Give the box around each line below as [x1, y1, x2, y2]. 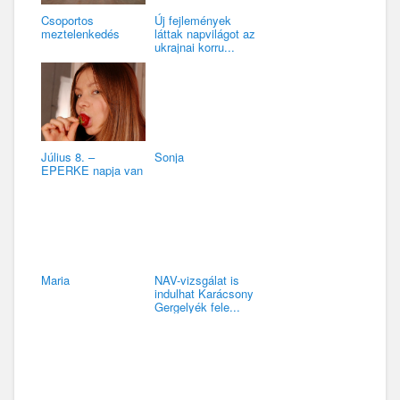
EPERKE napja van [41, 162, 143, 179]
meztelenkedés [41, 25, 120, 43]
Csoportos [41, 12, 94, 29]
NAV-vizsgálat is [154, 271, 239, 289]
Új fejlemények [154, 12, 231, 29]
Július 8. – [41, 148, 95, 166]
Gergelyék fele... [154, 298, 240, 316]
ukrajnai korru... [154, 38, 235, 56]
